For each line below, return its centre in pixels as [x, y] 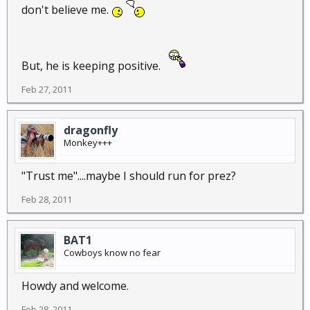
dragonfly [91, 130]
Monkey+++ [88, 143]
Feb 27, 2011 [47, 89]
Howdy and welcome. [75, 286]
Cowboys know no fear [112, 253]
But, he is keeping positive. [92, 66]
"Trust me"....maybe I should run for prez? [129, 176]
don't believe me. [66, 10]
